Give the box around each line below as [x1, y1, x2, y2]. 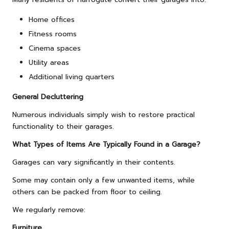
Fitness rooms [29, 29, 77, 40]
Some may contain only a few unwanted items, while [12, 175, 195, 186]
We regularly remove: [12, 204, 85, 216]
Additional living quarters [29, 72, 114, 83]
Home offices [29, 14, 75, 25]
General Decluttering [12, 91, 83, 103]
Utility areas [29, 57, 69, 68]
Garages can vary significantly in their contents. [12, 157, 175, 168]
